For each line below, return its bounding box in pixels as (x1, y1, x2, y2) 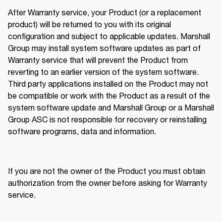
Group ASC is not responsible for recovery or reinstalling (8, 114, 207, 124)
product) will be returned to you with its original (8, 19, 171, 29)
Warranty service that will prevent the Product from (8, 55, 188, 65)
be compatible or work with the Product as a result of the (8, 91, 210, 101)
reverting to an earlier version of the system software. (8, 67, 199, 77)
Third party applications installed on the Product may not (8, 79, 208, 89)
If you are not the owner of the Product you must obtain (8, 166, 205, 176)
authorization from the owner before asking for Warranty (8, 178, 207, 188)
